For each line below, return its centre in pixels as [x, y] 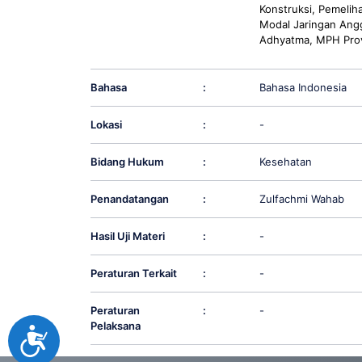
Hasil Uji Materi [127, 236]
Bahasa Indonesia [303, 88]
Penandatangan [129, 199]
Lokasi [106, 125]
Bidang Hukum [127, 162]
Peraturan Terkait [133, 274]
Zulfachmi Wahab [301, 199]
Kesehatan [285, 162]
